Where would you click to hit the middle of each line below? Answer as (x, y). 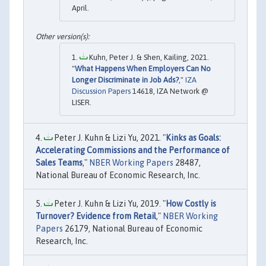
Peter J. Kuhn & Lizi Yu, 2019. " (109, 203)
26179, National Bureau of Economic (133, 228)
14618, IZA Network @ (170, 91)
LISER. (82, 102)
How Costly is (191, 203)
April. (80, 8)
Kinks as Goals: (193, 137)
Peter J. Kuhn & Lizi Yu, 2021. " (109, 137)
